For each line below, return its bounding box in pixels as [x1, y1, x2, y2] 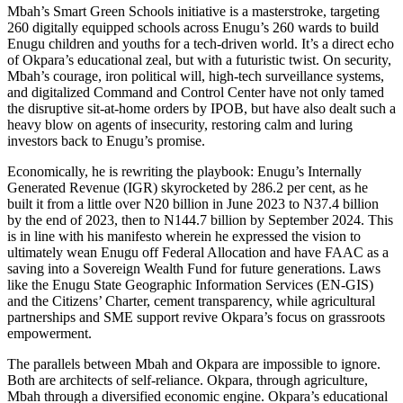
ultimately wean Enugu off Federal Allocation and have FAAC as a [7, 244, 389, 260]
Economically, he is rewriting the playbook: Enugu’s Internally [7, 163, 362, 179]
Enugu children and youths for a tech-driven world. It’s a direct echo [7, 35, 394, 51]
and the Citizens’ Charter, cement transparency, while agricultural [7, 292, 375, 309]
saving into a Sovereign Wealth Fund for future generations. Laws [7, 260, 381, 276]
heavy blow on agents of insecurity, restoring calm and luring [7, 116, 353, 132]
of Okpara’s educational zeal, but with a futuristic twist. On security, [7, 51, 391, 67]
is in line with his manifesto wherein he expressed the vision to [7, 228, 361, 244]
